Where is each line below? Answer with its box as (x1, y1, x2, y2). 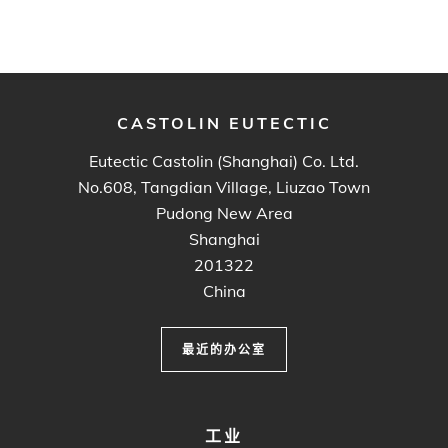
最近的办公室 (182, 341, 266, 357)
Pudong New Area (155, 202, 293, 223)
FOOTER (15, 421, 98, 442)
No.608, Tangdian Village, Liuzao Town (78, 176, 370, 197)
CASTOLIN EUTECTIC (116, 112, 332, 133)
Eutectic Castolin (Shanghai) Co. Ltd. (89, 150, 359, 171)
